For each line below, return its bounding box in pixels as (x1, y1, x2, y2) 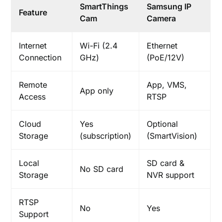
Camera (147, 13, 176, 24)
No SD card (80, 164, 124, 174)
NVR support (147, 170, 195, 180)
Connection (19, 53, 62, 63)
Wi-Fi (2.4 (80, 41, 118, 51)
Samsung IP (147, 1, 192, 12)
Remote (19, 80, 48, 90)
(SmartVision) (147, 131, 198, 141)
